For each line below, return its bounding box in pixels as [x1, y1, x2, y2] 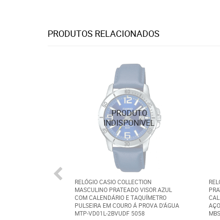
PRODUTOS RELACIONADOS [48, 27, 160, 39]
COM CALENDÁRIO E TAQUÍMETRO [75, 193, 166, 201]
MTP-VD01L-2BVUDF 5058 [75, 209, 145, 217]
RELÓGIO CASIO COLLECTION [75, 177, 152, 186]
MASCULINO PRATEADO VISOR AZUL [75, 185, 172, 193]
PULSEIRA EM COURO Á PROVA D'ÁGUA [75, 201, 179, 209]
